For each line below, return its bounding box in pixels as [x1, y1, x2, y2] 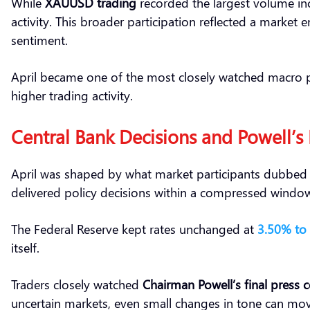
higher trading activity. [11, 86, 133, 104]
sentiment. [11, 30, 68, 48]
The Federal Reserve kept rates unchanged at [11, 219, 257, 237]
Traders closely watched [11, 275, 143, 293]
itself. [11, 238, 39, 256]
